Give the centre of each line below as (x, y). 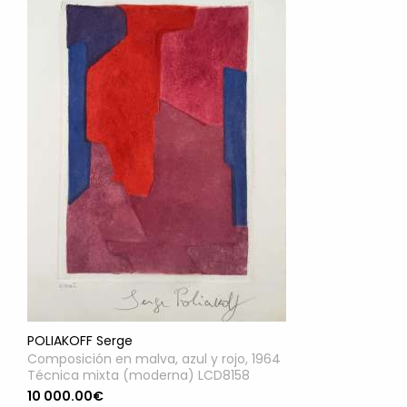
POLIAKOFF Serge (80, 341)
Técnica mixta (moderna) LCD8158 (139, 376)
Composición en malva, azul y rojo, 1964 (154, 359)
